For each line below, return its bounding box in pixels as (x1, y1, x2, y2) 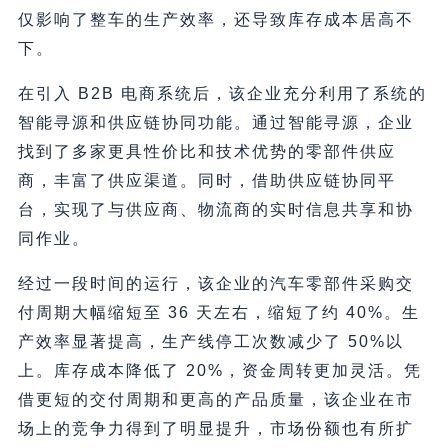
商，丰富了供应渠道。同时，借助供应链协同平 (17, 171, 396, 189)
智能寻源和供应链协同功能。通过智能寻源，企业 (17, 113, 414, 131)
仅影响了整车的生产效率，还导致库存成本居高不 (17, 10, 414, 28)
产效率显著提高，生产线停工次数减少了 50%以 (17, 332, 404, 350)
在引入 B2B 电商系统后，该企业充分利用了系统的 (17, 84, 427, 102)
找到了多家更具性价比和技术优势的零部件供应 (17, 142, 396, 160)
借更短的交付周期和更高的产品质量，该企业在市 (17, 390, 414, 408)
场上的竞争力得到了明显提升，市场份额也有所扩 (17, 419, 414, 437)
